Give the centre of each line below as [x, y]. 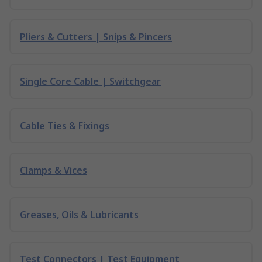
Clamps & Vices [54, 170]
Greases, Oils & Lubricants [79, 215]
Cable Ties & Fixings [65, 126]
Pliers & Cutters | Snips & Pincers [96, 37]
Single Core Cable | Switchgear [90, 81]
